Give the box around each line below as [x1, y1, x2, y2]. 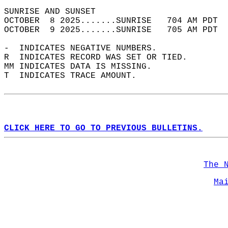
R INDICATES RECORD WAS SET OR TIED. [4, 53, 197, 62]
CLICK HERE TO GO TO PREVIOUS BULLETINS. [4, 124, 203, 133]
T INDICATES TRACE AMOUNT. [4, 71, 147, 80]
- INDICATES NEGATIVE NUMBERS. [4, 44, 167, 53]
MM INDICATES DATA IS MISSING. [4, 62, 162, 71]
